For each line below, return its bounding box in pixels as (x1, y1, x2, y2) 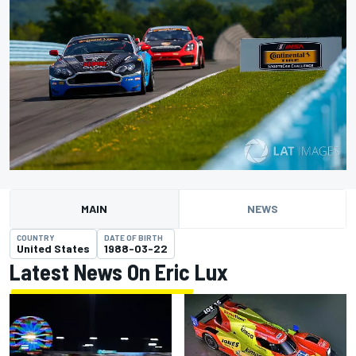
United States (17, 242, 90, 256)
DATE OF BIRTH (104, 233, 163, 243)
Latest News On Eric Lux (10, 258, 228, 286)
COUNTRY (17, 233, 55, 243)
